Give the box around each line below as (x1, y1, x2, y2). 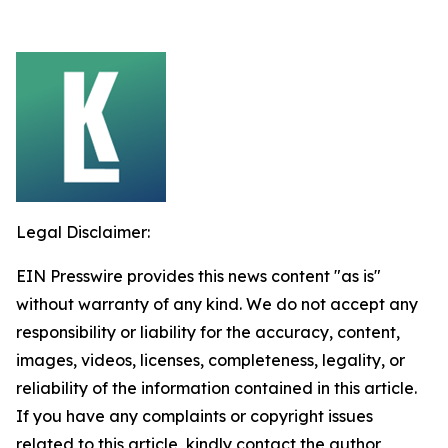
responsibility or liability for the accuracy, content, (16, 322, 400, 342)
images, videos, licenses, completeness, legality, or (16, 350, 405, 370)
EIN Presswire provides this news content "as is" (16, 266, 381, 286)
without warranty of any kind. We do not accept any (16, 294, 418, 314)
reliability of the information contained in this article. (16, 378, 417, 398)
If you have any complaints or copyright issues (16, 406, 373, 426)
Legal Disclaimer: (16, 222, 150, 242)
